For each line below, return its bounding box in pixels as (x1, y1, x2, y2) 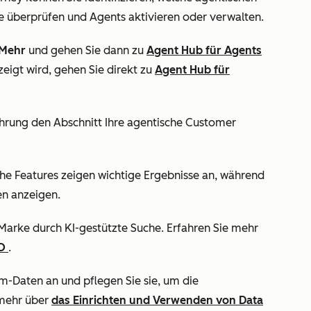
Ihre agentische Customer (105, 116, 236, 129)
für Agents (205, 44, 262, 57)
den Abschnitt (28, 116, 105, 129)
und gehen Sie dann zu (26, 44, 146, 57)
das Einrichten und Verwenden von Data (51, 294, 263, 307)
